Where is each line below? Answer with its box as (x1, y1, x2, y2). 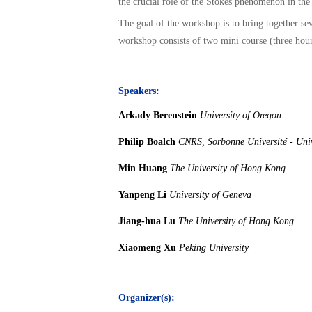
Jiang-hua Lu (118, 216, 175, 226)
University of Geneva (169, 189, 251, 200)
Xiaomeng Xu (118, 242, 176, 253)
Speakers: (118, 86, 159, 96)
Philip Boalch (118, 136, 175, 147)
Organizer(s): (118, 292, 175, 303)
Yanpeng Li (118, 189, 166, 200)
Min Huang (118, 163, 167, 173)
